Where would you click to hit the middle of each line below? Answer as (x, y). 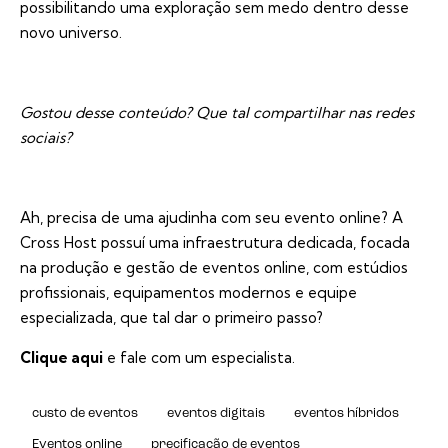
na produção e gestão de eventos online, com (181, 268)
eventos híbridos (347, 413)
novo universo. (71, 33)
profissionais (63, 293)
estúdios (375, 268)
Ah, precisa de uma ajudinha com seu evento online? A (211, 218)
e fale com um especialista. (199, 358)
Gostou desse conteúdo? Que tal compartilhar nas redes (217, 113)
